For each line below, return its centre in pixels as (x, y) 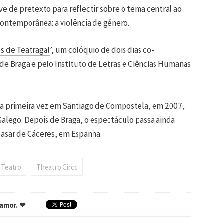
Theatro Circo (57, 167)
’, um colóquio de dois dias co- (102, 50)
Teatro (11, 167)
